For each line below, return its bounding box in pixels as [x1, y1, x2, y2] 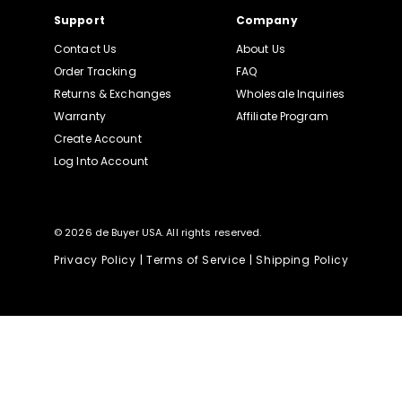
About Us [235, 41, 285, 57]
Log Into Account [54, 153, 148, 169]
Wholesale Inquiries [235, 86, 345, 101]
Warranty [54, 109, 106, 124]
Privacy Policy [54, 252, 136, 267]
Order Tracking [54, 64, 136, 79]
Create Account [54, 131, 142, 146]
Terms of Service [145, 252, 247, 267]
